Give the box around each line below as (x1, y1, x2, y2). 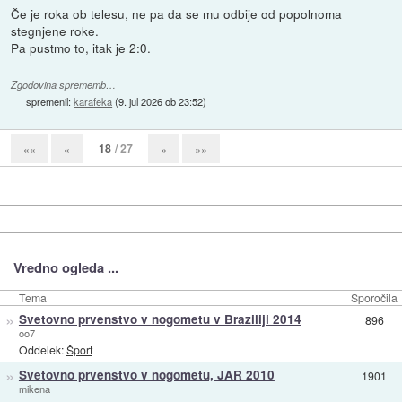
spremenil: (26, 93, 74, 109)
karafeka (74, 93, 113, 109)
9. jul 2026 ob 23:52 (118, 93, 204, 109)
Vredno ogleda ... (13, 257, 118, 277)
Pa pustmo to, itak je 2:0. (11, 38, 152, 57)
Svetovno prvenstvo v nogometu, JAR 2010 (18, 365, 275, 383)
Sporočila (351, 289, 398, 305)
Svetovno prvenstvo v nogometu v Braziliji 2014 (18, 310, 301, 328)
